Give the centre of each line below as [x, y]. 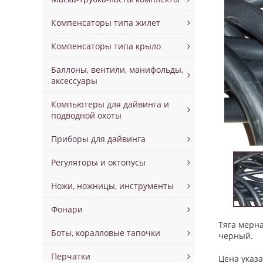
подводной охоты [86, 115]
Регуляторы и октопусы [98, 162]
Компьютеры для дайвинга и [110, 104]
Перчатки [71, 256]
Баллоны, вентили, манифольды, [117, 70]
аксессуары [74, 81]
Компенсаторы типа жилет [106, 23]
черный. [236, 236]
